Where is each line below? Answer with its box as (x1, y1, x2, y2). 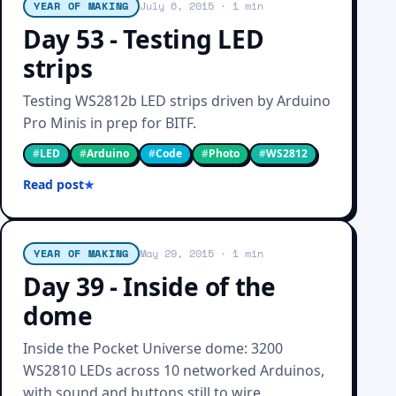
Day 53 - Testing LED (23, 22, 264, 56)
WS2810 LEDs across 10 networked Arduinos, (23, 361, 324, 380)
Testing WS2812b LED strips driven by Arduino (23, 91, 331, 110)
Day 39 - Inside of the (23, 270, 276, 303)
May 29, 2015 (140, 246, 215, 261)
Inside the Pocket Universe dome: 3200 (23, 339, 283, 358)
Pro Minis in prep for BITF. (23, 113, 196, 133)
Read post (23, 176, 84, 193)
